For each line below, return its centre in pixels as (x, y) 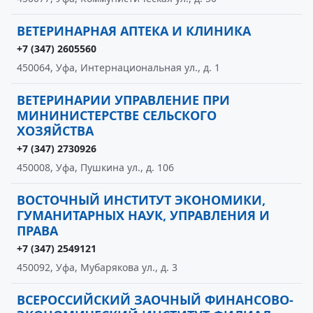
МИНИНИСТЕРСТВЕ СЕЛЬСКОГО (117, 115)
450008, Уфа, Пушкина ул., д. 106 (95, 167)
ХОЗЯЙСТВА (55, 131)
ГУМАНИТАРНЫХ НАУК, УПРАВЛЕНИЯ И (143, 215)
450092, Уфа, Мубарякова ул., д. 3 (97, 267)
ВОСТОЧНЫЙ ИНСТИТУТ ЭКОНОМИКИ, (141, 200)
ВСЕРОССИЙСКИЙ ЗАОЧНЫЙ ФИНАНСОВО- (155, 300)
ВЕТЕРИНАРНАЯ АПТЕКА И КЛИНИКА (134, 31)
